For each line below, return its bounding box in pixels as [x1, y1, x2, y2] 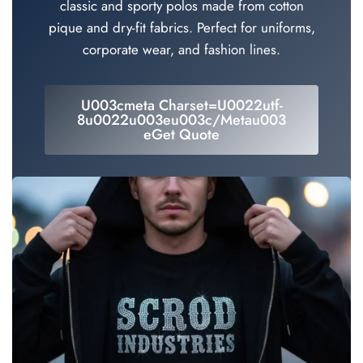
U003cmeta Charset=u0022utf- [80, 95, 283, 117]
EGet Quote [143, 124, 220, 146]
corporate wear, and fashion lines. [83, 40, 280, 60]
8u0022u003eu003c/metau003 [77, 109, 286, 131]
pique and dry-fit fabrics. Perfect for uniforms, [48, 18, 315, 38]
